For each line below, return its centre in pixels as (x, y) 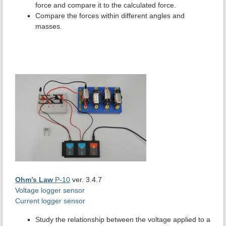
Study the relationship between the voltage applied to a (123, 220)
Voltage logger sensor (50, 190)
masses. (49, 26)
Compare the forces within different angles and (110, 16)
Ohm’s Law (34, 180)
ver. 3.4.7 (87, 180)
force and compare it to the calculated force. (106, 5)
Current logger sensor (50, 201)
